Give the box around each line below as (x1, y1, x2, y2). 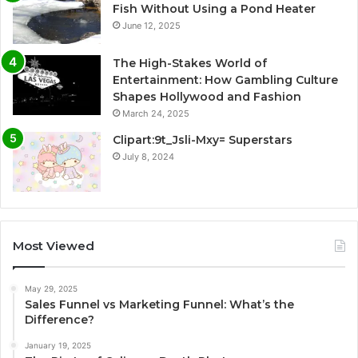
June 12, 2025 (122, 19, 181, 31)
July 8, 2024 (122, 150, 174, 162)
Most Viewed (13, 237, 94, 253)
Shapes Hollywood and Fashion (113, 89, 301, 104)
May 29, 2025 (25, 283, 78, 293)
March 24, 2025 (122, 107, 189, 119)
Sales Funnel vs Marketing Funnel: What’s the (25, 296, 294, 312)
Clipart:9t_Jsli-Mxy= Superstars (113, 132, 292, 147)
